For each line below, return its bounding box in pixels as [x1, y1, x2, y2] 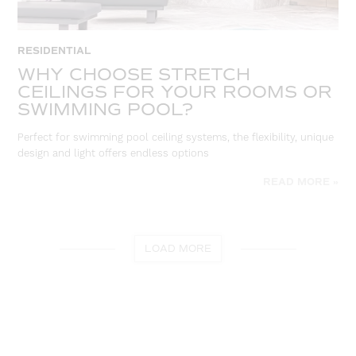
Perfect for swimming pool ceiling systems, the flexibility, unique [17, 131, 335, 145]
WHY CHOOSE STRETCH [17, 63, 251, 85]
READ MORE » [262, 176, 339, 189]
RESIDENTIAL [17, 44, 92, 57]
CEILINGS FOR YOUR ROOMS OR [17, 80, 333, 103]
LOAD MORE [145, 243, 211, 255]
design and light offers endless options [17, 147, 210, 161]
